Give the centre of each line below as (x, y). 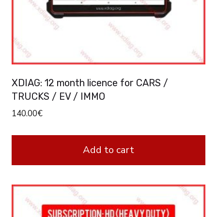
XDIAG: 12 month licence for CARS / (90, 83)
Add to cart (108, 150)
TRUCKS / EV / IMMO (58, 96)
